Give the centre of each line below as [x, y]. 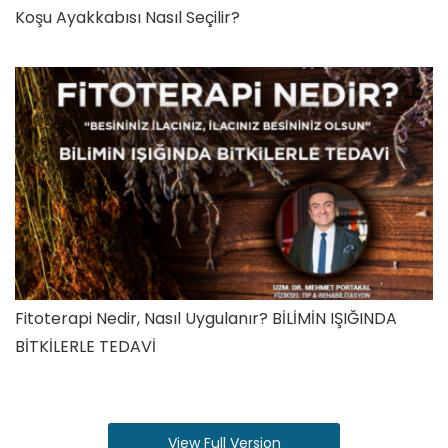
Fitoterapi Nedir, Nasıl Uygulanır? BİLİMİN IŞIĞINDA [206, 319]
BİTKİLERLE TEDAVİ [85, 347]
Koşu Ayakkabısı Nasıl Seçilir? [127, 17]
